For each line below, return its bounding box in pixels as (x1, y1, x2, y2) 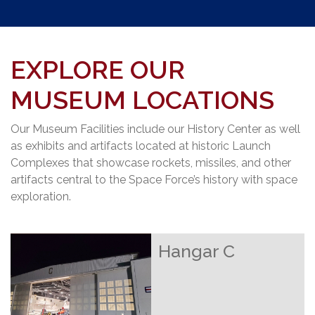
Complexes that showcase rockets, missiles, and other (11, 156, 291, 169)
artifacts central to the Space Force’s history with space (11, 173, 297, 186)
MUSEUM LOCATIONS (11, 85, 274, 115)
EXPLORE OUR (11, 55, 185, 84)
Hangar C (158, 240, 235, 262)
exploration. (11, 190, 71, 203)
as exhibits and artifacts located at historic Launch (11, 139, 271, 153)
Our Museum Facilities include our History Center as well (11, 122, 300, 136)
